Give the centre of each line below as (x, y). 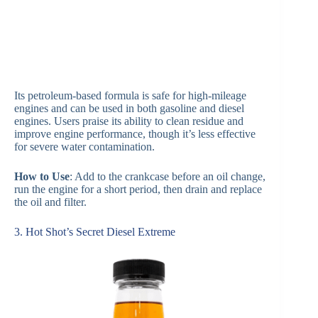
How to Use (42, 176)
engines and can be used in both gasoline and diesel (129, 108)
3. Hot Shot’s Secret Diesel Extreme (95, 231)
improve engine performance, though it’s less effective (135, 133)
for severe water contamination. (84, 146)
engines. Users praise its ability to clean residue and (129, 121)
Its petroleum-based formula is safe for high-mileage (130, 95)
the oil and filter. (50, 202)
